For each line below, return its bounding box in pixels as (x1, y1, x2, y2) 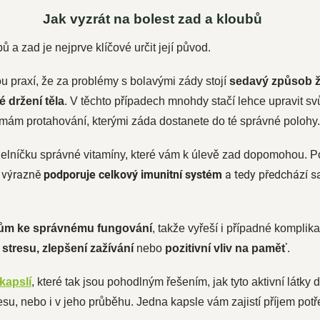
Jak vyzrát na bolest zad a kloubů (43, 11, 263, 26)
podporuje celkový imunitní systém (43, 168, 225, 181)
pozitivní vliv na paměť (161, 242, 287, 254)
